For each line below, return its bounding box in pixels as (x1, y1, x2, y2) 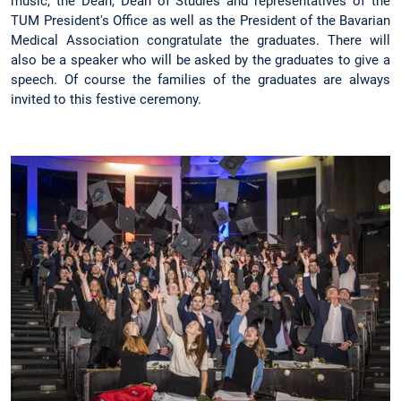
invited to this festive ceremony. (11, 90, 201, 107)
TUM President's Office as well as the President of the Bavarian (11, 12, 390, 29)
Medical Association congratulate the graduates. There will (11, 31, 390, 48)
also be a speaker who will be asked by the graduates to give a (11, 51, 390, 68)
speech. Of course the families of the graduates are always (11, 71, 390, 88)
